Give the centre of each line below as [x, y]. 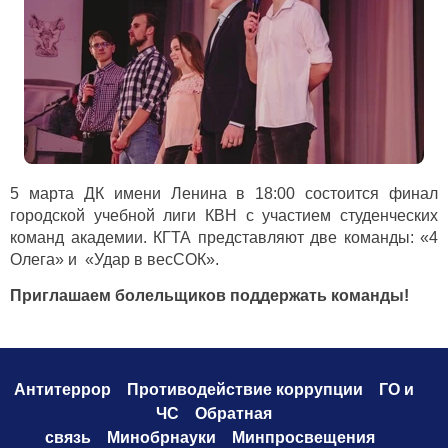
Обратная [233, 413]
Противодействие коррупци [240, 389]
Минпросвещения [303, 437]
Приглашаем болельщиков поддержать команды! [209, 295]
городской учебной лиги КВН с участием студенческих [224, 215]
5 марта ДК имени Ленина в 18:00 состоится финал [224, 193]
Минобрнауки [161, 437]
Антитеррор [62, 389]
